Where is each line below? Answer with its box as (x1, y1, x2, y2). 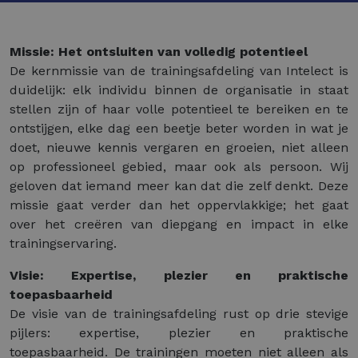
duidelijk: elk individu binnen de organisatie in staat (10, 82, 348, 98)
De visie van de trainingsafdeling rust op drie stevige (10, 306, 348, 322)
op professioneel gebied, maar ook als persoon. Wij (10, 159, 348, 175)
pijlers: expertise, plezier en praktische (10, 325, 348, 341)
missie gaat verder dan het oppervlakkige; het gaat (10, 197, 348, 213)
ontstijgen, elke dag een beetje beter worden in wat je (10, 121, 348, 137)
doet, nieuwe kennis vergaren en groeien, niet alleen (10, 140, 348, 156)
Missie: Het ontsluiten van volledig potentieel (10, 44, 308, 60)
